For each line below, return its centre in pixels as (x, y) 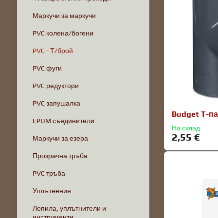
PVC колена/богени (63, 33)
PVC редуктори (55, 86)
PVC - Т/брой (53, 51)
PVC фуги (47, 68)
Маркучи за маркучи (64, 16)
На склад (186, 128)
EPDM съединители (63, 121)
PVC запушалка (56, 103)
